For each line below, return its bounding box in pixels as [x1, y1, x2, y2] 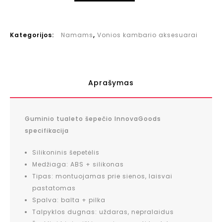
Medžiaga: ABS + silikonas [32, 160, 124, 168]
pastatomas [32, 183, 76, 192]
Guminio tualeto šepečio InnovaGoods [25, 114, 161, 123]
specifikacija [25, 126, 69, 135]
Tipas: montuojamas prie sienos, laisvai [32, 171, 172, 180]
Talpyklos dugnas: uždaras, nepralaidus [32, 207, 174, 216]
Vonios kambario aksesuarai [97, 30, 198, 39]
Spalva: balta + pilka [32, 195, 106, 204]
